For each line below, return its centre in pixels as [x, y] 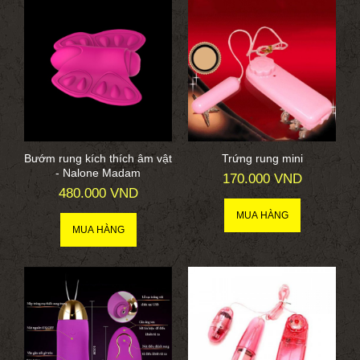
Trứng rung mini [262, 159]
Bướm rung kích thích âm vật [98, 159]
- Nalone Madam [98, 173]
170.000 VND [262, 179]
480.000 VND [98, 194]
